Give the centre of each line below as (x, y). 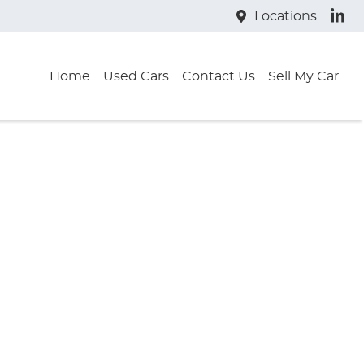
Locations (285, 16)
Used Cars (136, 76)
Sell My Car (303, 76)
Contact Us (219, 76)
